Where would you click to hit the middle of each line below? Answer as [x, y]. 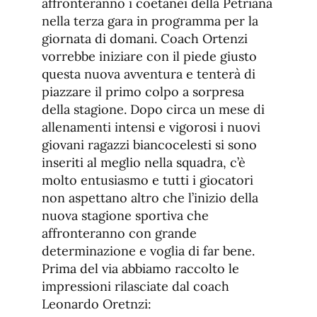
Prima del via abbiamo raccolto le [140, 269]
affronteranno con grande [119, 234]
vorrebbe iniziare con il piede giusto [149, 57]
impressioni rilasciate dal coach [136, 287]
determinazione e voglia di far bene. [148, 251]
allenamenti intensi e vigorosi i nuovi [151, 127]
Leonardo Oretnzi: [97, 304]
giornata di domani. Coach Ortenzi [145, 39]
